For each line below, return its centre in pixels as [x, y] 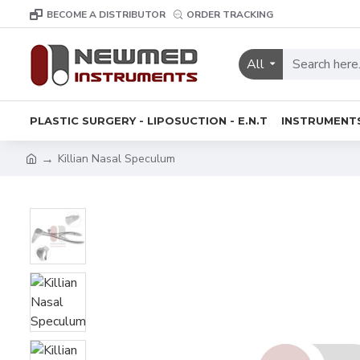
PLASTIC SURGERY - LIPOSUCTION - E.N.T [149, 120]
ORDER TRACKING [230, 14]
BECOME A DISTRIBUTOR [106, 14]
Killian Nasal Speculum [117, 158]
